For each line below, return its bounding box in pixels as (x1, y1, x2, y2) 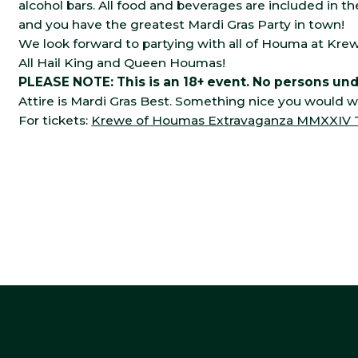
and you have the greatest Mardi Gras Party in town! (18, 17, 345, 33)
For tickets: (18, 113, 92, 129)
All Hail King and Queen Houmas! (18, 55, 226, 71)
